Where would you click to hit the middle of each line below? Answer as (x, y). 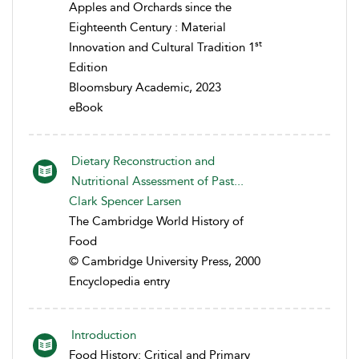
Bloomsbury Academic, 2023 (145, 87)
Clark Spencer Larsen (125, 201)
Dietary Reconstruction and (143, 161)
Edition (88, 67)
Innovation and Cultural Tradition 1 (162, 47)
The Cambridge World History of (156, 221)
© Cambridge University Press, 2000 (165, 261)
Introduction (104, 335)
